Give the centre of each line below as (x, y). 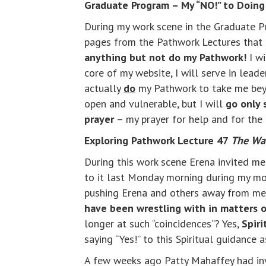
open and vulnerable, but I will (155, 104)
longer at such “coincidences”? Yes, (163, 224)
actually (104, 88)
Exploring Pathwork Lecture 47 (158, 140)
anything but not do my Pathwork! (165, 57)
